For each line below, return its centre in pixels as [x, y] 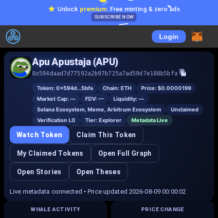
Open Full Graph [125, 153]
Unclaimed [185, 109]
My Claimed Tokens [50, 153]
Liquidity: [126, 99]
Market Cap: [54, 99]
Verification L [54, 120]
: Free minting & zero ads [144, 9]
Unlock [68, 9]
